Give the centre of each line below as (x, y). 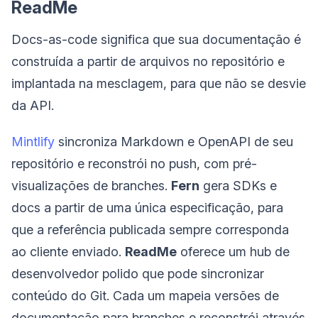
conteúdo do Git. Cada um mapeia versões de (145, 295)
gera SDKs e (238, 185)
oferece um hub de (233, 251)
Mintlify (33, 141)
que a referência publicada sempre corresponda (150, 229)
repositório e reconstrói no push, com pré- (134, 163)
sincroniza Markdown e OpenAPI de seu (174, 141)
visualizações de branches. (91, 185)
